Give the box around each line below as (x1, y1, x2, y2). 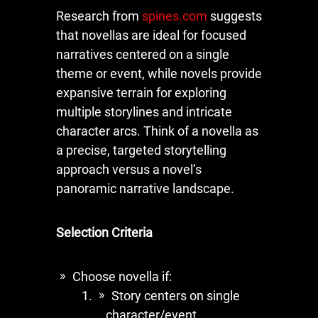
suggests (207, 8, 262, 23)
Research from (56, 8, 142, 23)
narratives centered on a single (56, 46, 229, 62)
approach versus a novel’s (56, 161, 202, 177)
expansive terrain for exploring (56, 84, 226, 100)
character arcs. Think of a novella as (56, 123, 258, 138)
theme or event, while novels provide (56, 65, 262, 81)
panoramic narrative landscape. (56, 180, 234, 196)
